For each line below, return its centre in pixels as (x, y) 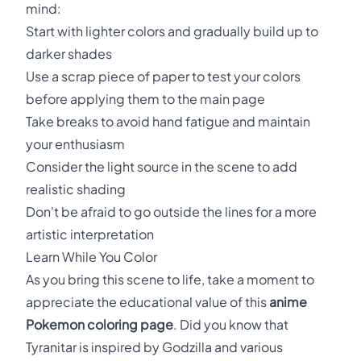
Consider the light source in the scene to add (162, 166)
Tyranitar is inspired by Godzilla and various (154, 347)
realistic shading (76, 189)
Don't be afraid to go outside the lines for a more (171, 212)
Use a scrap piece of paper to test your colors (163, 76)
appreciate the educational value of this (147, 302)
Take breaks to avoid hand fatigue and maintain (168, 121)
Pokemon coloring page (100, 324)
